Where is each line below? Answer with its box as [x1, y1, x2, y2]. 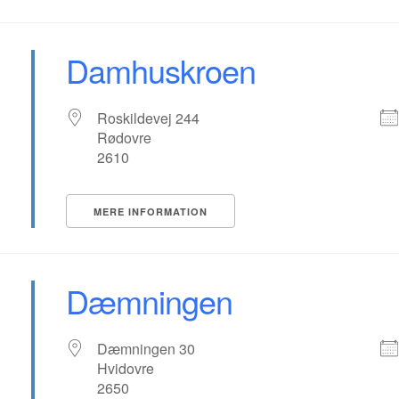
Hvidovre [97, 358, 155, 379]
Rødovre [97, 127, 152, 148]
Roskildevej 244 [97, 108, 200, 128]
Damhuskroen [66, 47, 256, 93]
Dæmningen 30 [97, 338, 196, 359]
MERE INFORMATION [94, 205, 208, 218]
